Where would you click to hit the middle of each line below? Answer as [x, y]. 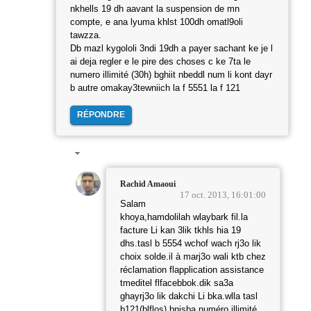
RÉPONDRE [101, 114]
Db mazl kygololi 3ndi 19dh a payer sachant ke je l [171, 48]
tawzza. [86, 35]
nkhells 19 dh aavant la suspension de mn [155, 9]
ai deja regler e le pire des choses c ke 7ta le [160, 61]
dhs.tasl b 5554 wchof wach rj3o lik [191, 244]
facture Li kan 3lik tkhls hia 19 [180, 231]
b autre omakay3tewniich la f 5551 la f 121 [155, 88]
